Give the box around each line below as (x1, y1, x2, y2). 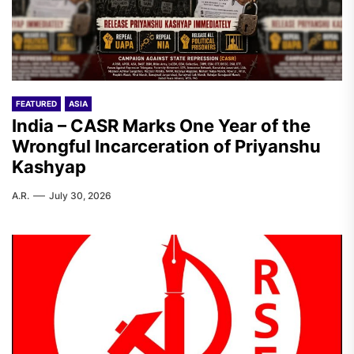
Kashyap (12, 156, 86, 177)
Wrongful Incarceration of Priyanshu (12, 136, 321, 156)
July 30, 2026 (49, 190, 111, 201)
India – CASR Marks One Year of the (12, 115, 311, 136)
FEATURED (16, 99, 57, 108)
